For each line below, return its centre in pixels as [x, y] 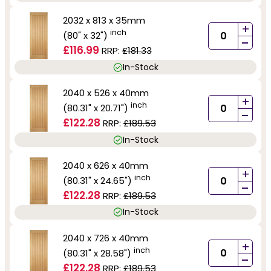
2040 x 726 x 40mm [106, 238]
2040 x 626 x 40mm [106, 166]
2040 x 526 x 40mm [106, 93]
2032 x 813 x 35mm [104, 21]
